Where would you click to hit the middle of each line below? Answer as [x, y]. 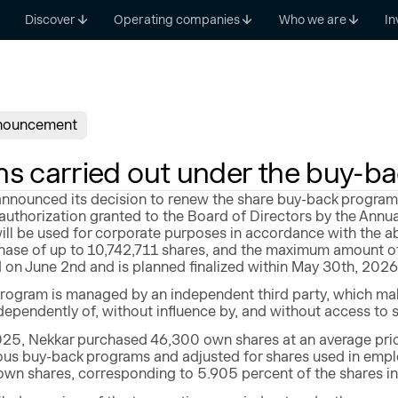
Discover [50, 19]
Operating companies [177, 19]
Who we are [312, 19]
